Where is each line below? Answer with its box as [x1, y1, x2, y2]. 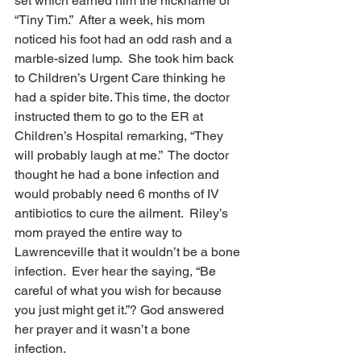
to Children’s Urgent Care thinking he [15, 69, 229, 85]
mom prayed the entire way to [15, 224, 185, 240]
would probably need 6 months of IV [15, 185, 222, 201]
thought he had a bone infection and [15, 166, 222, 182]
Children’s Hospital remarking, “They [15, 127, 226, 143]
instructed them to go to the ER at [15, 108, 206, 124]
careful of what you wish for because [15, 282, 225, 298]
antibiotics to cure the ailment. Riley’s [15, 205, 231, 221]
